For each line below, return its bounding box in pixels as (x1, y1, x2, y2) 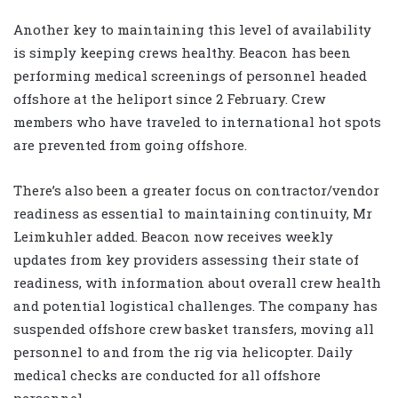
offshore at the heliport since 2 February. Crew (13, 89, 325, 107)
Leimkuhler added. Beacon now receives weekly (13, 227, 333, 245)
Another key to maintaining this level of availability (13, 20, 371, 38)
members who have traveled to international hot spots (13, 112, 381, 131)
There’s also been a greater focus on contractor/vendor (13, 180, 379, 199)
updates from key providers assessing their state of (13, 250, 359, 268)
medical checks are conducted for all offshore (13, 365, 321, 384)
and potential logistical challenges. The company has (13, 296, 378, 314)
